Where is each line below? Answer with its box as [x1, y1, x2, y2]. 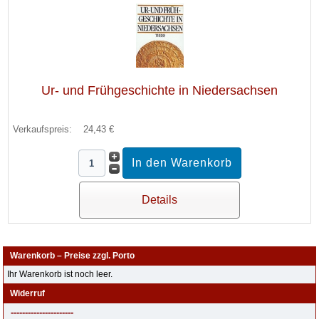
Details [142, 194, 177, 206]
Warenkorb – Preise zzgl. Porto [10, 251, 135, 261]
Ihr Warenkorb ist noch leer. [7, 269, 113, 279]
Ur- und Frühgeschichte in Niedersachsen [41, 83, 278, 98]
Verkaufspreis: [13, 124, 75, 135]
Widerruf [10, 288, 46, 298]
